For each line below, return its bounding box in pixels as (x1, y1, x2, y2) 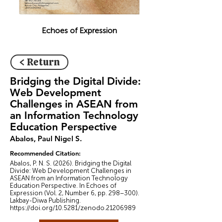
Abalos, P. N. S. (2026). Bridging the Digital (10, 160, 131, 167)
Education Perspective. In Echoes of (10, 182, 116, 189)
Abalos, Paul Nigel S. (10, 134, 82, 143)
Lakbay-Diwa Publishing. (10, 197, 81, 204)
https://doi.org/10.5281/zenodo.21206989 (10, 204, 136, 212)
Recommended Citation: (10, 149, 81, 157)
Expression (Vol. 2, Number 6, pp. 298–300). (10, 189, 139, 197)
